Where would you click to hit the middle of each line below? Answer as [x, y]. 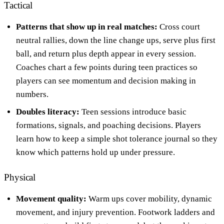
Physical [20, 177]
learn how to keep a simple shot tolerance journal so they [117, 138]
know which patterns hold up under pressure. [95, 152]
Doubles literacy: [48, 111]
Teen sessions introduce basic [133, 111]
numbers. [32, 94]
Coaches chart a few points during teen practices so [107, 67]
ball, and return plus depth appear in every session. [106, 53]
